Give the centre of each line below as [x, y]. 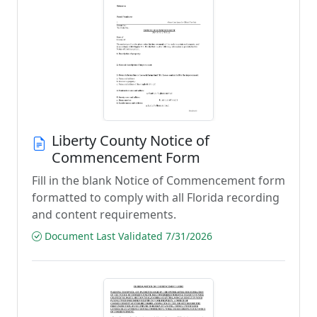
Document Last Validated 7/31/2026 [127, 236]
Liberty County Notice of [131, 140]
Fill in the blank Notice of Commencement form [158, 180]
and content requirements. [104, 214]
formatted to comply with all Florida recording [156, 197]
